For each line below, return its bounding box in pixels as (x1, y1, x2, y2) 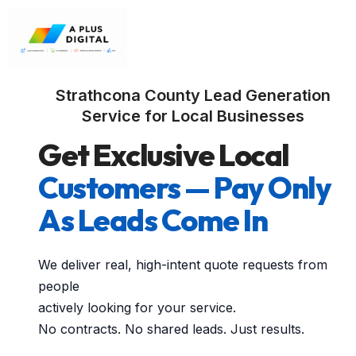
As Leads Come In (38, 201, 267, 240)
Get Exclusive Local (38, 136, 289, 175)
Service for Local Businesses (82, 106, 304, 126)
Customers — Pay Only (38, 168, 331, 207)
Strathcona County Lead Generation (56, 86, 331, 106)
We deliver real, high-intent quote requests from (38, 257, 327, 273)
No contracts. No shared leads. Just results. (38, 321, 304, 338)
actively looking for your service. (38, 300, 236, 316)
